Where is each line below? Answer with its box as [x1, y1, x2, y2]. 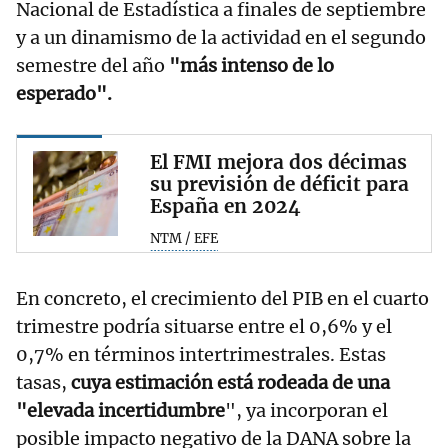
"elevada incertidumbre [16, 399, 225, 423]
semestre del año [16, 54, 165, 78]
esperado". [16, 82, 112, 106]
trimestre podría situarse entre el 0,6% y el [16, 315, 392, 339]
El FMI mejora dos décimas [150, 150, 407, 175]
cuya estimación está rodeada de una [67, 371, 390, 395]
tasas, [16, 371, 67, 395]
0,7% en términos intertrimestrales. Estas [16, 343, 386, 367]
